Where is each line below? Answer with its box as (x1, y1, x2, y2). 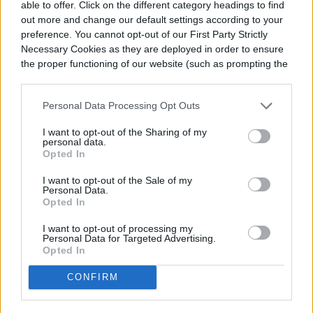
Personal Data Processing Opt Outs (43, 100, 200, 111)
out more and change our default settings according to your (21, 13, 283, 25)
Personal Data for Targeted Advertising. (43, 232, 216, 244)
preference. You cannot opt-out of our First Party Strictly (21, 28, 268, 40)
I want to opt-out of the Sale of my (43, 174, 192, 186)
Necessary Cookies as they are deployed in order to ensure (21, 43, 284, 54)
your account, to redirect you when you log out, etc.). (21, 87, 254, 99)
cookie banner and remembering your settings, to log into (21, 72, 274, 84)
